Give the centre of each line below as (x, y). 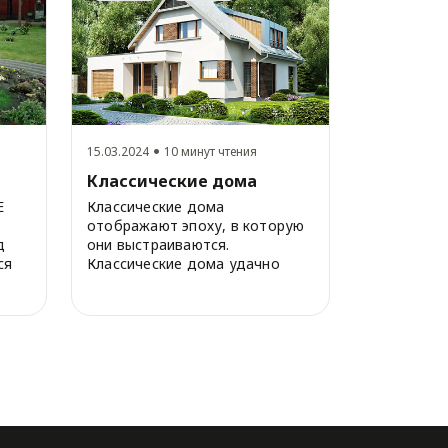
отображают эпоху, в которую (195, 226)
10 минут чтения (210, 152)
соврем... (117, 302)
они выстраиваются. (158, 245)
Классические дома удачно (183, 264)
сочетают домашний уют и (182, 283)
